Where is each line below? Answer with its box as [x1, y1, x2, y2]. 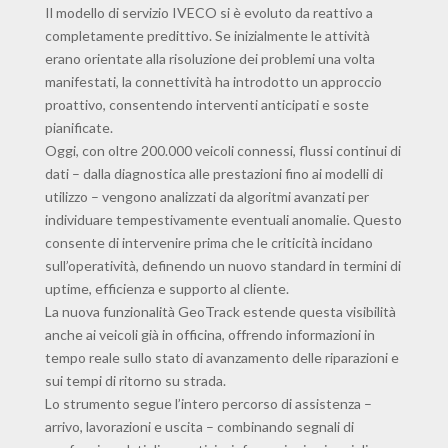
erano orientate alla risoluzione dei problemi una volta [44, 50, 375, 68]
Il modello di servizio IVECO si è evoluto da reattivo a [44, 4, 373, 22]
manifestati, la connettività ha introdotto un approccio [44, 73, 382, 91]
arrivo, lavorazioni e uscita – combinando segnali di [44, 418, 354, 436]
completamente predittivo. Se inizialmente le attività [44, 27, 370, 45]
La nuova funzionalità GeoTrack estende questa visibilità [44, 303, 396, 321]
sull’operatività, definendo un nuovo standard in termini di [44, 257, 401, 275]
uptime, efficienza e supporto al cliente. [44, 280, 289, 298]
